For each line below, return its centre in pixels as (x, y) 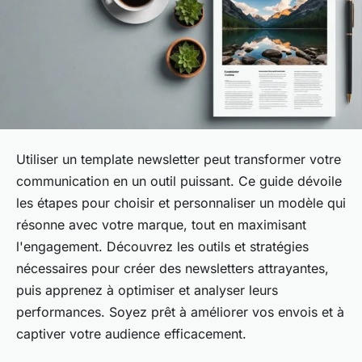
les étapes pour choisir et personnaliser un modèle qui (181, 202)
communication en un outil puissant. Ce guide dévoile (179, 181)
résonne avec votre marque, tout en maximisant (161, 224)
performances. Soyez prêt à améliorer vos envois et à (180, 311)
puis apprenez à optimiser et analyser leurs (147, 290)
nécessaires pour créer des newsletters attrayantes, (173, 268)
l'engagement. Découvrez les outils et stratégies (162, 246)
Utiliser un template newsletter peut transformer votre (179, 159)
